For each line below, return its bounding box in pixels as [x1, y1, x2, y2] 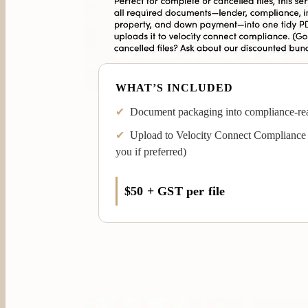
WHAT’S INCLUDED [115, 81, 233, 93]
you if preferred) [115, 145, 186, 157]
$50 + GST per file [124, 184, 225, 198]
